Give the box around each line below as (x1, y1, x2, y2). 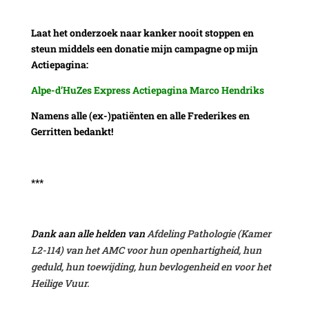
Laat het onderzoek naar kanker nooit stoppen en (30, 26, 254, 39)
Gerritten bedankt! (30, 124, 113, 138)
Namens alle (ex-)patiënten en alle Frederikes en (30, 108, 250, 122)
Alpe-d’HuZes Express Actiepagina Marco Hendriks (30, 83, 264, 97)
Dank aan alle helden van (30, 226, 147, 240)
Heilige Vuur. (30, 276, 93, 290)
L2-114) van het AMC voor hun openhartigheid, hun (30, 243, 261, 257)
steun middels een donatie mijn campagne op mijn (30, 41, 258, 55)
